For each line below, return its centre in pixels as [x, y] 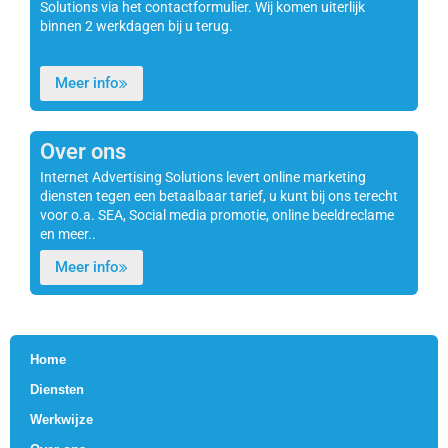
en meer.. [68, 233]
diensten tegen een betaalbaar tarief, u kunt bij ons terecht [219, 195]
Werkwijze [61, 420]
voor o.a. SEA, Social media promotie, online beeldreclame [217, 214]
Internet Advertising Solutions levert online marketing [203, 176]
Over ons [83, 151]
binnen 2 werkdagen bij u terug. [136, 25]
